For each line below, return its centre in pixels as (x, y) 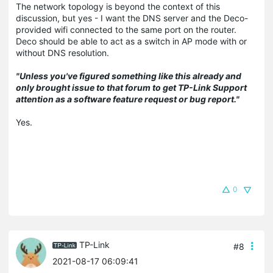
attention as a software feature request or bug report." (128, 99)
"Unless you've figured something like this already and (129, 76)
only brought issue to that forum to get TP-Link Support (131, 87)
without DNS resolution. (64, 52)
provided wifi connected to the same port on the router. (126, 29)
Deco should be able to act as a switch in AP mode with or (131, 41)
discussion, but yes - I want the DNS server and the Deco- (132, 18)
